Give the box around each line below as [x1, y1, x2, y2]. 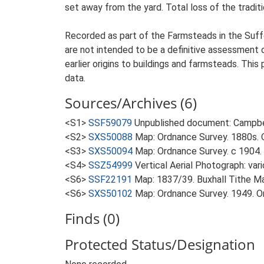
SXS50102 [88, 188, 133, 199]
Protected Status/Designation [65, 235, 255, 254]
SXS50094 [88, 146, 133, 157]
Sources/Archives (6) [65, 93, 197, 113]
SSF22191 [88, 174, 132, 185]
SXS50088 [88, 131, 133, 143]
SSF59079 [88, 117, 132, 128]
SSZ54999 [88, 160, 133, 171]
